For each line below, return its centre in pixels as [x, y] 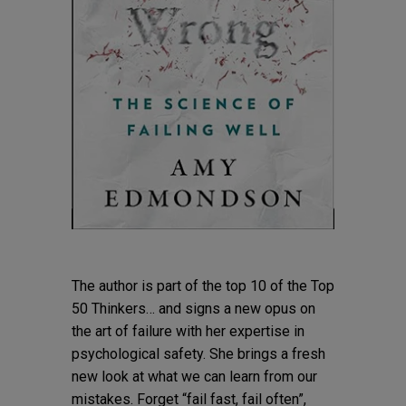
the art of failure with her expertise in [188, 332]
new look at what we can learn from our [194, 377]
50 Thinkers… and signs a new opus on [193, 309]
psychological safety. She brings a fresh [198, 354]
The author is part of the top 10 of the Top [203, 286]
